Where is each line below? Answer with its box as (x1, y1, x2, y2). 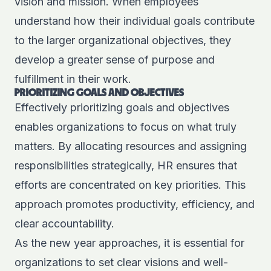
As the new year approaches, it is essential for (15, 237, 244, 250)
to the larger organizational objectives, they (15, 34, 231, 47)
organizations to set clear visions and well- (15, 256, 228, 269)
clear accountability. (15, 217, 114, 230)
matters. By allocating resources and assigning (15, 140, 247, 153)
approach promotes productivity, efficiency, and (15, 198, 255, 211)
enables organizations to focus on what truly (15, 120, 237, 134)
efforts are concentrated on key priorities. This (15, 178, 246, 192)
